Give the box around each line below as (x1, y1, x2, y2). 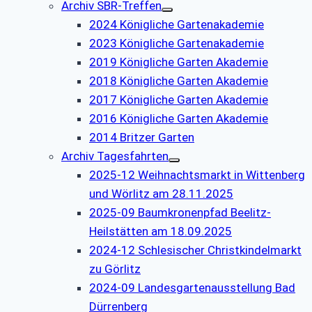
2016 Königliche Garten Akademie (89, 111, 268, 125)
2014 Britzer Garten (89, 130, 194, 144)
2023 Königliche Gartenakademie (89, 36, 264, 50)
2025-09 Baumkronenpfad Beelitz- (89, 205, 271, 219)
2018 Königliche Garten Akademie (89, 73, 268, 88)
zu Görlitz (89, 261, 141, 276)
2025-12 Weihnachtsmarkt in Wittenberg (89, 167, 305, 182)
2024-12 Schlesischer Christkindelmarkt (89, 242, 302, 257)
